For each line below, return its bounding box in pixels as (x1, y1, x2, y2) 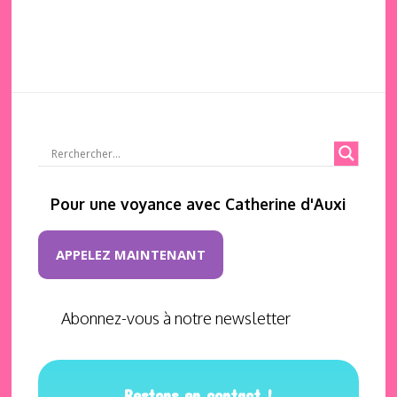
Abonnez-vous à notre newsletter (61, 308, 292, 328)
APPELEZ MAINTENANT (56, 245, 206, 263)
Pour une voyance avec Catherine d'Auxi (51, 194, 346, 214)
